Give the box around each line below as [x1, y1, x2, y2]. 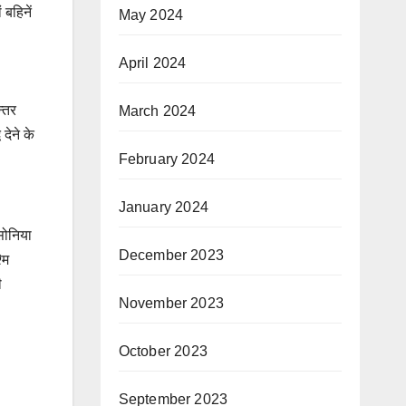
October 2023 [118, 343, 208, 359]
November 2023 [118, 295, 225, 311]
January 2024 [118, 199, 208, 215]
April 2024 [118, 55, 187, 71]
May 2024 [118, 7, 184, 23]
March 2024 [118, 103, 197, 119]
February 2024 [118, 151, 216, 167]
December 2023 [118, 247, 225, 263]
